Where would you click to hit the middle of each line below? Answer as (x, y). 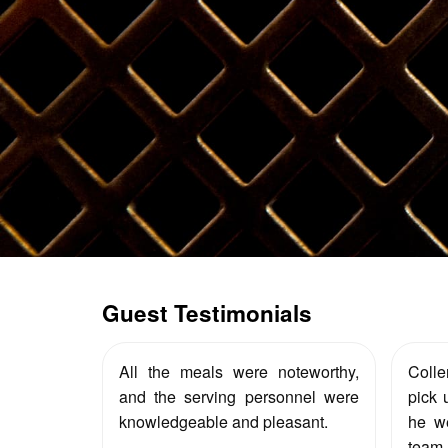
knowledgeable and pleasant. (223, 421)
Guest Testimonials (207, 312)
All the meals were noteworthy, (239, 371)
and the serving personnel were (239, 396)
